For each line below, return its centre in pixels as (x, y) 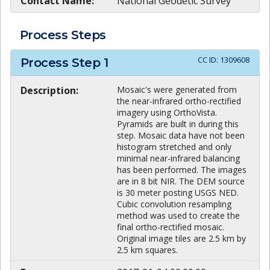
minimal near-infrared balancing (178, 159)
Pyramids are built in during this (178, 124)
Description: (49, 91)
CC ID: (209, 59)
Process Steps (63, 35)
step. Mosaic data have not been (181, 136)
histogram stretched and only (174, 147)
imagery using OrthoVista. (167, 113)
